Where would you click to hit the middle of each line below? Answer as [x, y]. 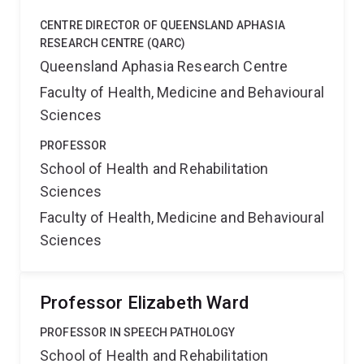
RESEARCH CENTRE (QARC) [113, 43]
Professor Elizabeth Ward [144, 303]
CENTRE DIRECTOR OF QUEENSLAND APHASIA [162, 25]
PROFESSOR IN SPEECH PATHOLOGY [138, 332]
